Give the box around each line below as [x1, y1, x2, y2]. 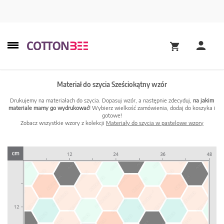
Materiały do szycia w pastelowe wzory [106, 119, 203, 126]
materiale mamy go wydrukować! [8, 104, 90, 111]
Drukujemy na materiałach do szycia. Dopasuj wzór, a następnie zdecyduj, [10, 97, 193, 103]
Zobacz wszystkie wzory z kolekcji [20, 119, 106, 126]
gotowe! [102, 112, 122, 118]
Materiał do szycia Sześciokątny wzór [57, 80, 167, 88]
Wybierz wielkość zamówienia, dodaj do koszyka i [90, 104, 215, 111]
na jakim [193, 97, 214, 103]
